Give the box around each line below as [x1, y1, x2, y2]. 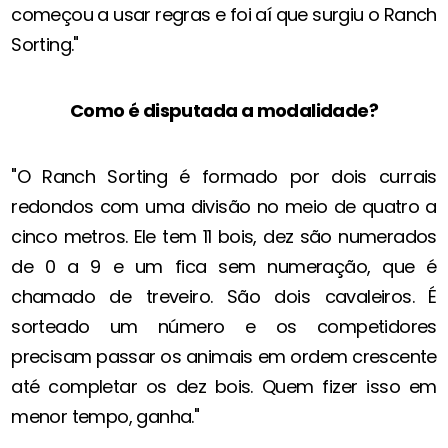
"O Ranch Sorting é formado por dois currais [11, 164, 437, 190]
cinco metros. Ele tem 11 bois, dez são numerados [11, 224, 437, 250]
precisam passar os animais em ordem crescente [11, 344, 437, 370]
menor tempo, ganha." [11, 404, 200, 430]
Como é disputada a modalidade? [70, 98, 378, 124]
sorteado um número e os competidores [11, 314, 437, 340]
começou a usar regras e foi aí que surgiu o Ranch [11, 2, 437, 28]
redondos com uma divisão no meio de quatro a [11, 194, 437, 220]
